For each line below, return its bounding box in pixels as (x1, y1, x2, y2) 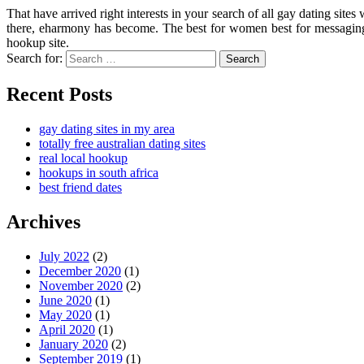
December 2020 (39, 263, 121, 278)
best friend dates (39, 180, 122, 194)
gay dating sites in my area (39, 121, 175, 136)
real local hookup (39, 150, 128, 165)
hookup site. (6, 36, 69, 50)
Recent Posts (6, 83, 112, 105)
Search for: (6, 51, 63, 66)
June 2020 (39, 292, 92, 307)
